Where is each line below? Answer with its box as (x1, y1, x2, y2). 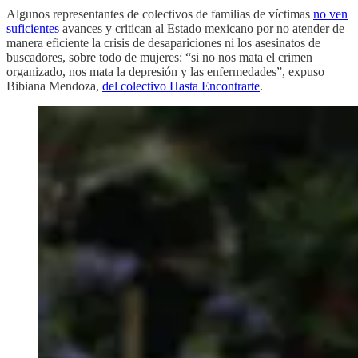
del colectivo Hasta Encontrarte (102, 78, 260, 93)
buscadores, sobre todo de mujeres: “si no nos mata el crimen (6, 50, 312, 64)
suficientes (6, 21, 59, 35)
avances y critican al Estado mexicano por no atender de (59, 21, 344, 35)
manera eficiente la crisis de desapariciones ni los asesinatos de (6, 35, 320, 50)
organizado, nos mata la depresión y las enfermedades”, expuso (6, 64, 324, 78)
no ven (313, 6, 348, 21)
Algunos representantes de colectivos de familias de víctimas (6, 6, 313, 21)
